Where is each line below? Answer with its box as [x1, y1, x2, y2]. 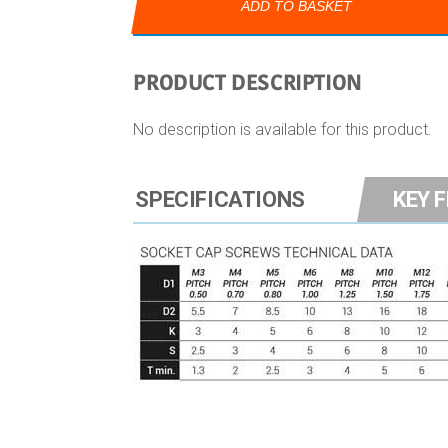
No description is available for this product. [133, 120, 433, 139]
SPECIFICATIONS [135, 187, 305, 212]
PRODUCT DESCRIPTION [133, 67, 362, 98]
